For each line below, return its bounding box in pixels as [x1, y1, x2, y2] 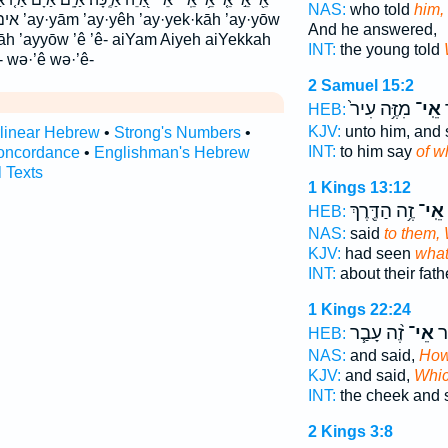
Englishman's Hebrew [93, 144, 250, 162]
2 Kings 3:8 [307, 423, 393, 440]
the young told [335, 41, 444, 58]
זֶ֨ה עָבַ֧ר [349, 322, 404, 344]
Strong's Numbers [113, 124, 241, 142]
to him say [335, 143, 416, 160]
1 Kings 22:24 [307, 301, 411, 318]
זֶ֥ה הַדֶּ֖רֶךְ [349, 200, 414, 222]
